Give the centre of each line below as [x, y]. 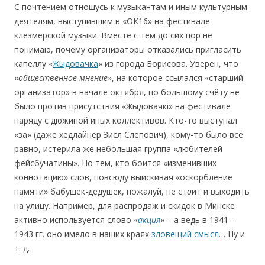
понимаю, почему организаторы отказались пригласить [128, 49]
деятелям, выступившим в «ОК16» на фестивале [112, 21]
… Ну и [232, 234]
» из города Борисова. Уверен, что [168, 64]
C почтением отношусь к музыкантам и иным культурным [131, 7]
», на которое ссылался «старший [175, 78]
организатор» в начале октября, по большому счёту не [127, 92]
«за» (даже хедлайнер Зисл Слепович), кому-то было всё [129, 135]
